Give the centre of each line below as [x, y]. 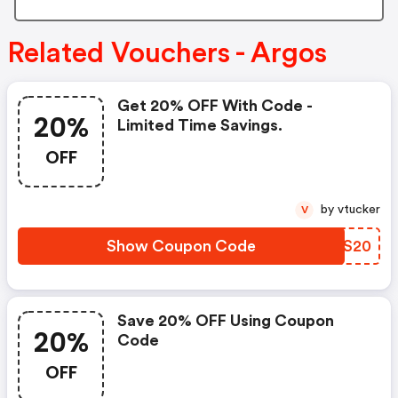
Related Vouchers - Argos [167, 54]
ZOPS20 [340, 247]
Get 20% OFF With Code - [215, 106]
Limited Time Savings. [200, 126]
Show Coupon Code [181, 247]
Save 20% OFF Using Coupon [226, 321]
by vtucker [359, 210]
